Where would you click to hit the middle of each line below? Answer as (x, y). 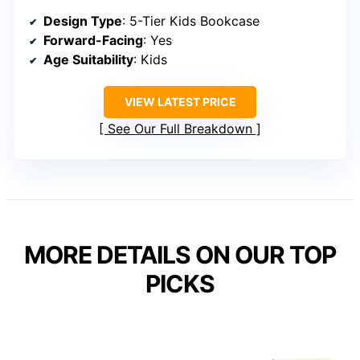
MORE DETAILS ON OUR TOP (180, 255)
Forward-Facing (93, 41)
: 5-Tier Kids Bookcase (191, 21)
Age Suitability (88, 60)
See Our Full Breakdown (180, 129)
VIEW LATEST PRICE (180, 102)
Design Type (83, 21)
